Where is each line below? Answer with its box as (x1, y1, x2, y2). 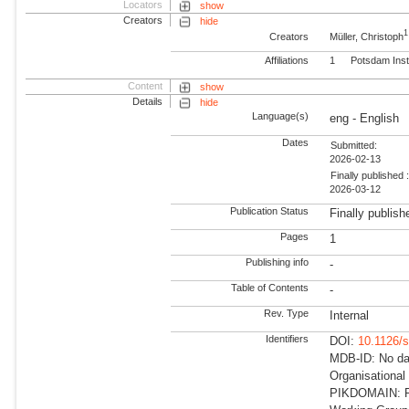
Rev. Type (261, 308, 309, 320)
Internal (330, 309, 370, 323)
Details (132, 96, 163, 108)
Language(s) (252, 110, 309, 122)
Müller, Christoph (330, 30, 404, 42)
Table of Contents (228, 282, 309, 294)
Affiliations (265, 55, 309, 67)
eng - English (330, 111, 400, 126)
